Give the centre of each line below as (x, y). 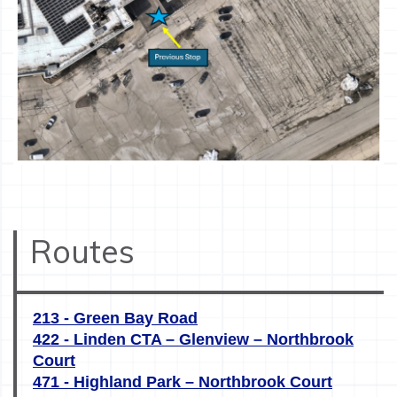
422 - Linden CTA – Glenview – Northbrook (193, 339)
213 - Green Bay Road (115, 318)
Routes (82, 251)
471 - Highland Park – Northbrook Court (183, 381)
